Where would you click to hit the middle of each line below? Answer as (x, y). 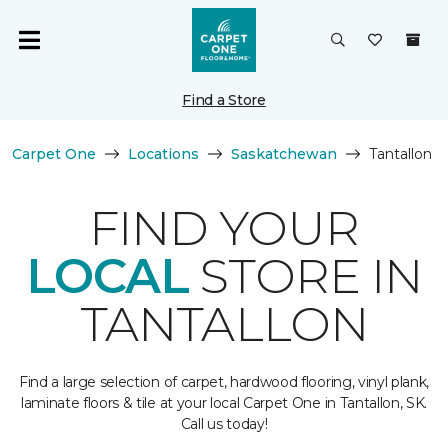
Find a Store (224, 100)
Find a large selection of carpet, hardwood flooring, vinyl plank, (224, 382)
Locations (163, 154)
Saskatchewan (284, 154)
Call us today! (224, 424)
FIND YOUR (224, 228)
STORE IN (305, 276)
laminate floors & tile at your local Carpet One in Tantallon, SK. (224, 403)
